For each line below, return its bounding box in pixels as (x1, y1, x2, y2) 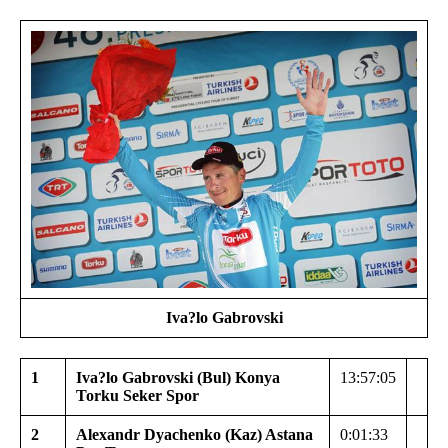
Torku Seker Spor (76, 386, 199, 404)
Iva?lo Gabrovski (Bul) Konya (76, 368, 280, 386)
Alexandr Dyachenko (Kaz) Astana (76, 425, 313, 443)
